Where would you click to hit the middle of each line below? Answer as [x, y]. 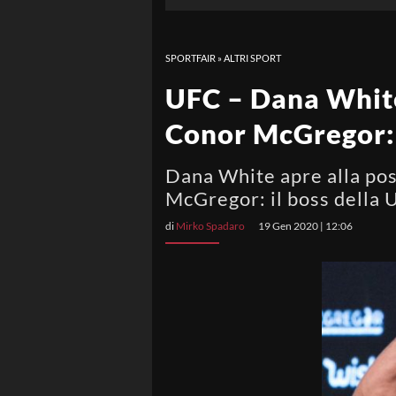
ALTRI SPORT [252, 58]
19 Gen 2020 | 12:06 [305, 226]
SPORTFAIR [190, 58]
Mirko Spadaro [210, 226]
